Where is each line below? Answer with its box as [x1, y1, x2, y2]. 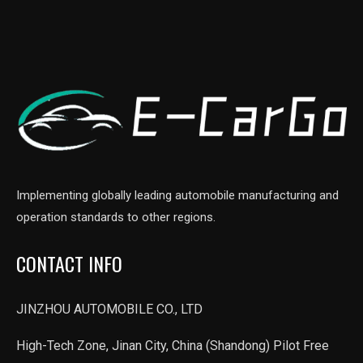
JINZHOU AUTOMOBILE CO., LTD [16, 301, 203, 317]
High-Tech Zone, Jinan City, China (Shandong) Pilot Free [16, 337, 329, 353]
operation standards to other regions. [16, 209, 216, 224]
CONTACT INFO [16, 248, 122, 278]
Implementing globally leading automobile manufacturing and [16, 187, 339, 203]
